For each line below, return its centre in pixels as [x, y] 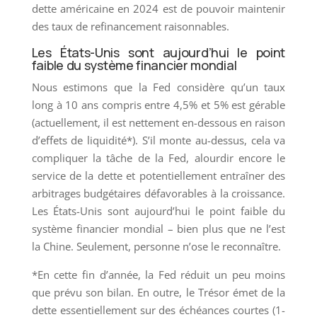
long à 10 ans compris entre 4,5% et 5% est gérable [158, 104]
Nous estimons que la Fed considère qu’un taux [158, 87]
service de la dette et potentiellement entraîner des [158, 175]
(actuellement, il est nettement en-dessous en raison [158, 122]
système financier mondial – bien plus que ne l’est [158, 228]
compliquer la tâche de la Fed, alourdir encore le [158, 157]
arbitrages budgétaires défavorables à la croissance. [158, 193]
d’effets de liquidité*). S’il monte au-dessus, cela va [158, 140]
